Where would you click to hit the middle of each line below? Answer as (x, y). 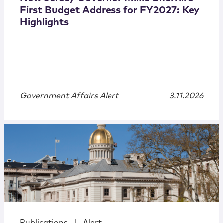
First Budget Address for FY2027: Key (110, 11)
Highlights (44, 23)
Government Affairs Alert (69, 96)
